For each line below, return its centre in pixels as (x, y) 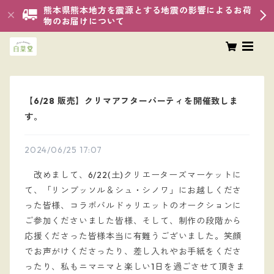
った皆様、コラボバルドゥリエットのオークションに (133, 206)
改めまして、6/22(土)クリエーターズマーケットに (133, 175)
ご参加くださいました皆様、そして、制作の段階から (133, 221)
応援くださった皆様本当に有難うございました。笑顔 (133, 236)
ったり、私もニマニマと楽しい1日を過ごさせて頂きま (135, 267)
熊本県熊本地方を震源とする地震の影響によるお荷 (148, 10)
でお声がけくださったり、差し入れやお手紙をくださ (133, 251)
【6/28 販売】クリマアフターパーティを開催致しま (131, 101)
